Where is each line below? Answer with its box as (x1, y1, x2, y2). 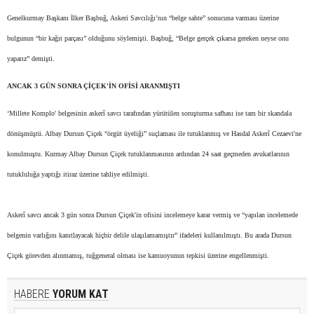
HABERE (14, 287, 50, 301)
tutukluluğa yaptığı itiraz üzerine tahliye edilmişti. (7, 170, 149, 178)
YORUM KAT (50, 287, 109, 301)
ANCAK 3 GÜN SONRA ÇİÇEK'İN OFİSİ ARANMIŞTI (7, 82, 180, 90)
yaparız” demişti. (7, 55, 57, 62)
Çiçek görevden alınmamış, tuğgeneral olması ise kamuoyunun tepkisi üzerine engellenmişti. (7, 252, 269, 259)
